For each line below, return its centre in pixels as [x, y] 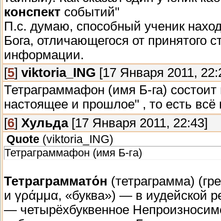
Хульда [45, 123]
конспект [32, 12]
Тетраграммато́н [56, 181]
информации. [44, 55]
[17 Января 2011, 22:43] [138, 123]
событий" [90, 12]
